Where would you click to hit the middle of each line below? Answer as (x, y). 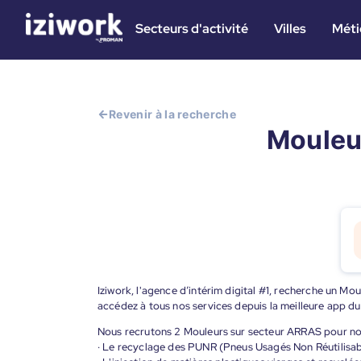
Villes (290, 29)
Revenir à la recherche (173, 114)
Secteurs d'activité (192, 29)
